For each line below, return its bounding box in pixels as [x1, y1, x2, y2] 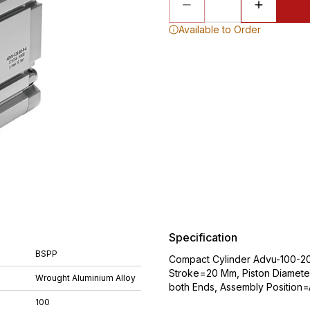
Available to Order [179, 24, 261, 35]
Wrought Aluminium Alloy [35, 273, 136, 283]
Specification [169, 230, 237, 244]
